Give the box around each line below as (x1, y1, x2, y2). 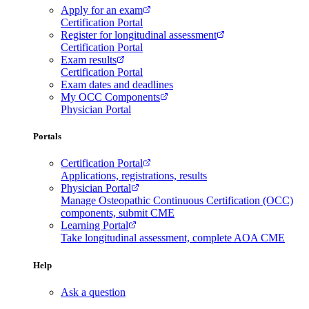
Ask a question (61, 286, 126, 298)
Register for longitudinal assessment (61, 29, 217, 41)
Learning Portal (61, 219, 128, 232)
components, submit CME (61, 207, 175, 219)
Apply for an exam (61, 4, 143, 17)
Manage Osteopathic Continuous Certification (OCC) (61, 195, 293, 207)
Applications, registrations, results (61, 170, 207, 182)
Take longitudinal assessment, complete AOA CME (61, 232, 285, 244)
